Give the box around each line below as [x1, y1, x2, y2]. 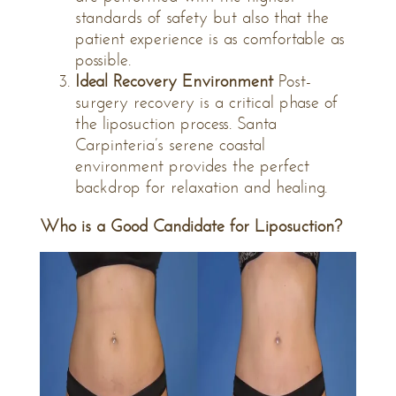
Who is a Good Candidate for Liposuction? [40, 216, 342, 236]
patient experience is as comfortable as [75, 28, 345, 49]
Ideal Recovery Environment [75, 71, 273, 91]
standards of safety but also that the [75, 7, 329, 27]
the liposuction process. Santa [75, 113, 277, 133]
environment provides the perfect [75, 156, 309, 176]
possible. [75, 49, 136, 70]
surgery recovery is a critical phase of [75, 92, 338, 112]
